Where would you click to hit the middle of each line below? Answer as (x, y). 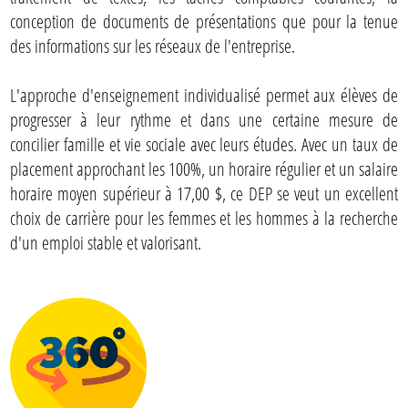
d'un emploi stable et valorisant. (106, 243)
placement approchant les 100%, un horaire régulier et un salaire (204, 169)
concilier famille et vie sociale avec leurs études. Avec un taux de (204, 144)
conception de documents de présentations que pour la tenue (204, 21)
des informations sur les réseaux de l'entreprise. (153, 46)
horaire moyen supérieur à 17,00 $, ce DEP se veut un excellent (204, 194)
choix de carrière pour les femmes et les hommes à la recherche (204, 218)
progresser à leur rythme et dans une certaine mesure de (204, 120)
